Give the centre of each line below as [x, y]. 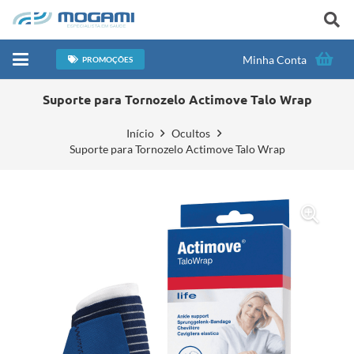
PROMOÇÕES [108, 59]
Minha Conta [275, 59]
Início [140, 133]
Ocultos [191, 133]
